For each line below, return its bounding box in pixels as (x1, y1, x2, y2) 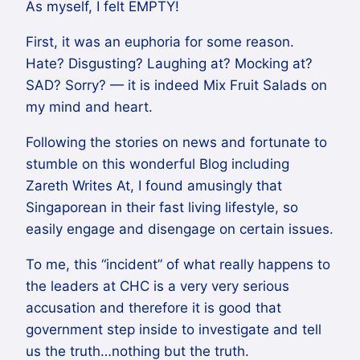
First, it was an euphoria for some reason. (26, 33, 294, 50)
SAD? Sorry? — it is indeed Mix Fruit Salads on (26, 76, 327, 93)
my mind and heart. (26, 98, 153, 115)
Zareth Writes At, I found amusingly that (26, 177, 282, 194)
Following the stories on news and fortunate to (26, 133, 327, 150)
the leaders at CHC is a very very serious (26, 277, 289, 294)
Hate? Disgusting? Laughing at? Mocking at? (26, 55, 313, 72)
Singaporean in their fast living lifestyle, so (26, 198, 298, 215)
